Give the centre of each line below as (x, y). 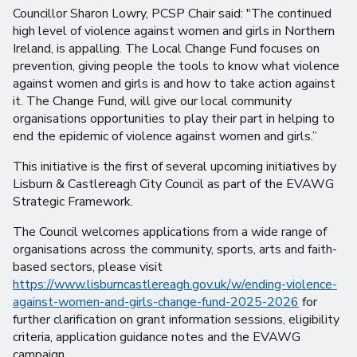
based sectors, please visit (88, 267)
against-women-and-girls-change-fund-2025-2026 (156, 302)
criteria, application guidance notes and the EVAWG (157, 337)
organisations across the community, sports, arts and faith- (175, 250)
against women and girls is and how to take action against (174, 84)
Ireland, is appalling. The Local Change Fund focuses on (166, 49)
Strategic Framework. (73, 202)
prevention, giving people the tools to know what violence (176, 67)
